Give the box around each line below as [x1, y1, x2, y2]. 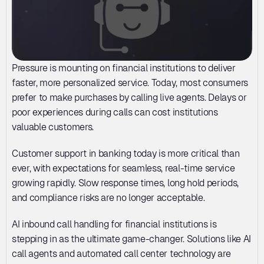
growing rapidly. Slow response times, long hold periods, [12, 177, 239, 189]
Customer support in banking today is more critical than [12, 148, 240, 159]
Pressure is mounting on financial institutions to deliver [12, 62, 236, 74]
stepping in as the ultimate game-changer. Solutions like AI [12, 233, 252, 245]
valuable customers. [12, 121, 96, 133]
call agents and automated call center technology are [12, 248, 231, 259]
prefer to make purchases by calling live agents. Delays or [12, 92, 247, 103]
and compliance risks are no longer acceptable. [12, 192, 207, 203]
